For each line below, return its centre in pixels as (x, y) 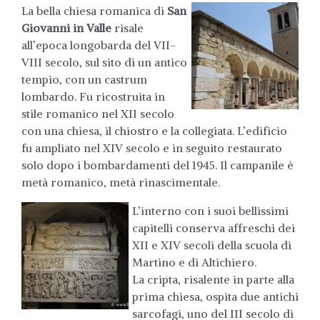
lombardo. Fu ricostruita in (93, 96)
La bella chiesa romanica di (94, 10)
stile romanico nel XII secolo (98, 113)
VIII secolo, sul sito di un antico (104, 62)
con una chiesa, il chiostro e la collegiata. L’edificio (154, 130)
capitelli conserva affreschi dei (213, 227)
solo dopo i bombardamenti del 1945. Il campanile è (157, 165)
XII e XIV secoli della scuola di (211, 245)
